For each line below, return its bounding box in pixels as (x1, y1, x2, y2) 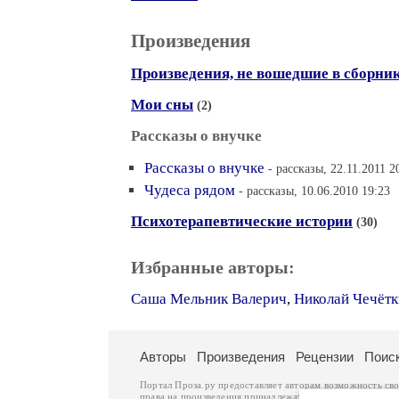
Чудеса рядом (144, 182, 235, 199)
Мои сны (131, 96, 193, 113)
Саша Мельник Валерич (131, 290, 287, 307)
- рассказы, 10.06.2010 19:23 (239, 183, 390, 198)
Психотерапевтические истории (131, 213, 353, 230)
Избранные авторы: (131, 257, 295, 277)
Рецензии (296, 349, 354, 364)
